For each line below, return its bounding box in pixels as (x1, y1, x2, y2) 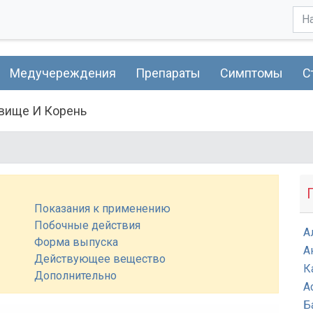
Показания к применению (34, 202, 170, 215)
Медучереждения (10, 66, 116, 80)
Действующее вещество (34, 252, 166, 265)
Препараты (136, 66, 201, 80)
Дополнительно (34, 269, 117, 282)
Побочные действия (34, 219, 140, 232)
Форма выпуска (34, 235, 118, 249)
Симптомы (220, 66, 283, 80)
